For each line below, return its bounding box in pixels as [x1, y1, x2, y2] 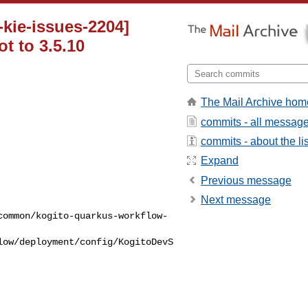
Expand [201, 155, 239, 167]
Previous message [201, 174, 291, 186]
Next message [201, 194, 271, 206]
